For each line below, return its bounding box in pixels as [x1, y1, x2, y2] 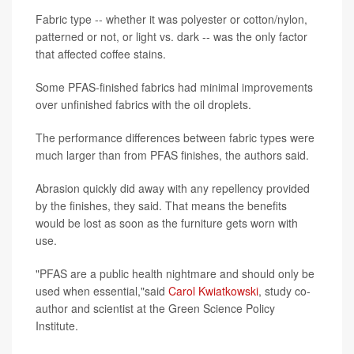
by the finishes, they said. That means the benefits [36, 198, 287, 214]
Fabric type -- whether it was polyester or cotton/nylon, [36, 11, 307, 28]
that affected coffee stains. [36, 46, 166, 62]
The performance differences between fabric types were [36, 130, 314, 146]
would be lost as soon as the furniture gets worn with [36, 215, 298, 232]
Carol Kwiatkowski [168, 283, 258, 299]
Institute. [36, 318, 78, 334]
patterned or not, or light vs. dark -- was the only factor [36, 28, 307, 45]
